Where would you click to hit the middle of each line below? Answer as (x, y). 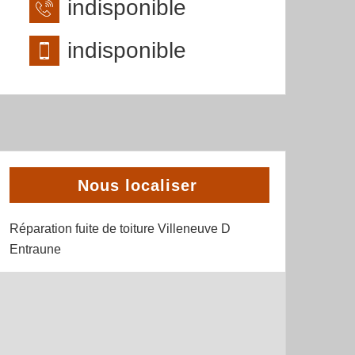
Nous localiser (137, 185)
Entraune (35, 249)
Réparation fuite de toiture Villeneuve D (120, 229)
